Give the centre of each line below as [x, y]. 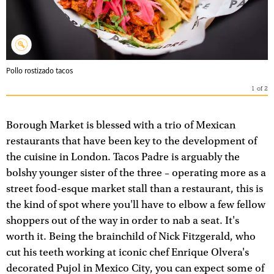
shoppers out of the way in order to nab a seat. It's [123, 221]
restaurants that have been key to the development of [131, 142]
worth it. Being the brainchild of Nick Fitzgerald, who [131, 237]
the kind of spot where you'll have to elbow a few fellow [136, 205]
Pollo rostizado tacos [39, 71]
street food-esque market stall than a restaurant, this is [135, 189]
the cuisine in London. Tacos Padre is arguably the [123, 157]
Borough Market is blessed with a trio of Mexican [121, 126]
